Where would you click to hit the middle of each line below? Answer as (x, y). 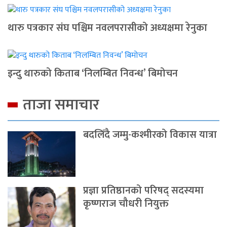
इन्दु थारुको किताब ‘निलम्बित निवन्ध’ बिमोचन (93, 73)
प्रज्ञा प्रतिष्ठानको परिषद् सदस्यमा (144, 190)
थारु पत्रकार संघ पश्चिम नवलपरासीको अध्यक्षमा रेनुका (107, 28)
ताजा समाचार (61, 105)
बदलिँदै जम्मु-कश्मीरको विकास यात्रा (150, 135)
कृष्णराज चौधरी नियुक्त (126, 203)
